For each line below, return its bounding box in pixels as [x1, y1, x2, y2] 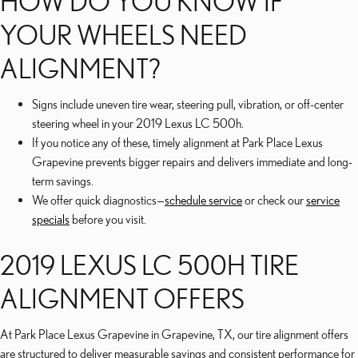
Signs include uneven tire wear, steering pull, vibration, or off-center [32, 97, 344, 111]
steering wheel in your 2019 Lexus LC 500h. [32, 116, 244, 130]
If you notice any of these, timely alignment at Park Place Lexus [32, 135, 323, 149]
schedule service [165, 193, 242, 207]
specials [32, 212, 70, 226]
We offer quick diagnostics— [32, 193, 165, 207]
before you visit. [70, 212, 146, 226]
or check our [242, 193, 306, 207]
